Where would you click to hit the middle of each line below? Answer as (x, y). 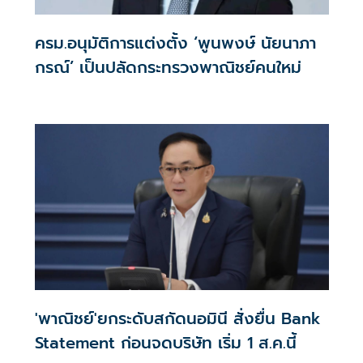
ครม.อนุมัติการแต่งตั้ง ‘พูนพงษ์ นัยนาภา (175, 43)
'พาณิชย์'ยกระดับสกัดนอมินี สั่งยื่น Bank (177, 318)
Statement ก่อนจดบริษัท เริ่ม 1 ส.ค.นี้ (165, 342)
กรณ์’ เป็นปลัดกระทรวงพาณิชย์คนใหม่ (168, 68)
